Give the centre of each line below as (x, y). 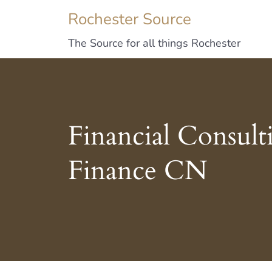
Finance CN (138, 171)
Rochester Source (130, 19)
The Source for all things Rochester (154, 43)
